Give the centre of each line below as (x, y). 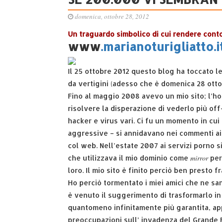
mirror (199, 158)
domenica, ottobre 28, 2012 (111, 16)
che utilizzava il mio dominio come (129, 158)
